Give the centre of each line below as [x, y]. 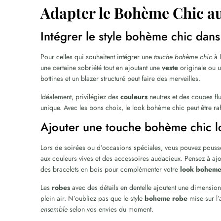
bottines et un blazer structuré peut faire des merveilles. [121, 78]
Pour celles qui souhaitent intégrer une [97, 57]
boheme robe [166, 198]
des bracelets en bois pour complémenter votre [110, 169]
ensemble [54, 209]
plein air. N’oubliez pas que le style [93, 198]
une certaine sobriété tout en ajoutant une [101, 68]
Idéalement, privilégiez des [81, 97]
